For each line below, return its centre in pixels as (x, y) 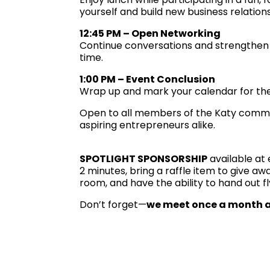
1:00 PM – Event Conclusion (147, 79)
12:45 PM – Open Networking (150, 33)
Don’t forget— (113, 204)
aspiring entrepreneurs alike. (147, 125)
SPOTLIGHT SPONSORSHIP (143, 159)
